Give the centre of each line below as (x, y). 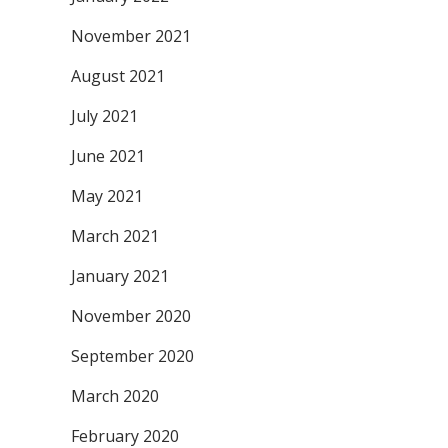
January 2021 (120, 276)
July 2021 (104, 116)
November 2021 (131, 36)
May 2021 (107, 196)
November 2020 (131, 316)
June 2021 (108, 156)
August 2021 (118, 76)
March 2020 (115, 396)
